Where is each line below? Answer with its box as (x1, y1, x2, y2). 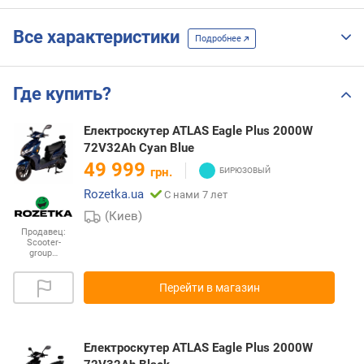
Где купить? (13, 84, 111, 105)
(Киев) (105, 209, 143, 224)
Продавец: (21, 226, 66, 237)
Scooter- (26, 236, 61, 248)
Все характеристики (13, 27, 188, 48)
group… (29, 247, 58, 258)
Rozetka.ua (84, 187, 144, 202)
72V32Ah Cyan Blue (84, 141, 194, 156)
